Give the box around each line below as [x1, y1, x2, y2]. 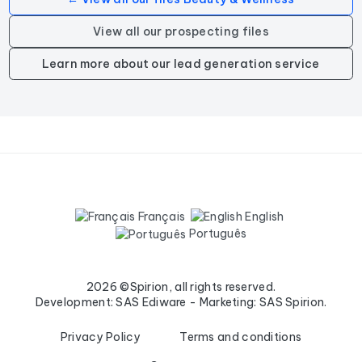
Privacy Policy [60, 329, 141, 344]
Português [186, 226, 247, 242]
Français [135, 208, 186, 224]
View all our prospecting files [93, 23, 269, 39]
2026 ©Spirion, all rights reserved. [86, 280, 276, 295]
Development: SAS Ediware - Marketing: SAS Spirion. [35, 295, 327, 310]
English [242, 208, 284, 224]
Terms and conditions [179, 329, 302, 344]
